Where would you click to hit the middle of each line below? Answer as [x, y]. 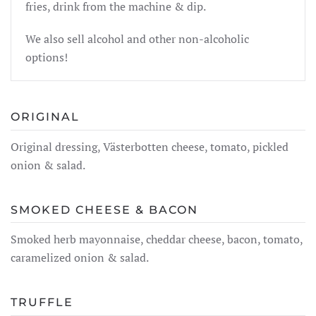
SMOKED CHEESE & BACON [104, 209]
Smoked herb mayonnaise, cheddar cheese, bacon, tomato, [157, 239]
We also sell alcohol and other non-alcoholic [137, 39]
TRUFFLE [42, 303]
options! [47, 57]
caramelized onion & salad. [80, 258]
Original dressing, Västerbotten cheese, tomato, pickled [150, 146]
